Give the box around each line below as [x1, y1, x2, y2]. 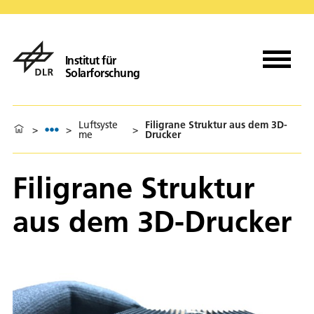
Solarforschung [64, 65, 140, 80]
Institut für [64, 53, 116, 67]
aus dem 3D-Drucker [13, 203, 292, 240]
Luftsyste [78, 118, 118, 131]
